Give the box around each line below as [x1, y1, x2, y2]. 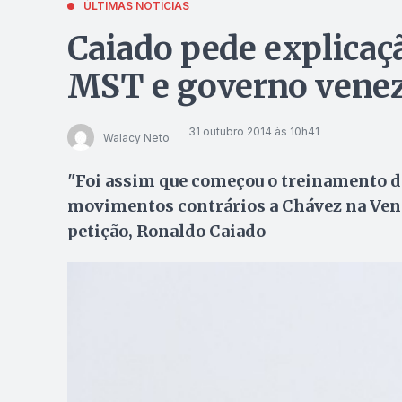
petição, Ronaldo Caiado [66, 221, 266, 241]
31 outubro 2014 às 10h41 [188, 124, 319, 138]
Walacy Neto [102, 130, 170, 144]
